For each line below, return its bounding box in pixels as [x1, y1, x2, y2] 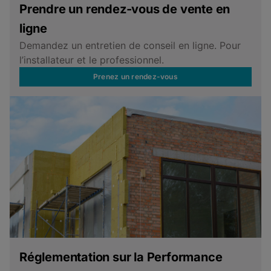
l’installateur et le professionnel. [19, 54, 164, 67]
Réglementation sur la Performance [19, 250, 223, 265]
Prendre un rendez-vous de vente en [19, 2, 230, 17]
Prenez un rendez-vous [93, 72, 178, 82]
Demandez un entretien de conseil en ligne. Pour [19, 39, 241, 52]
